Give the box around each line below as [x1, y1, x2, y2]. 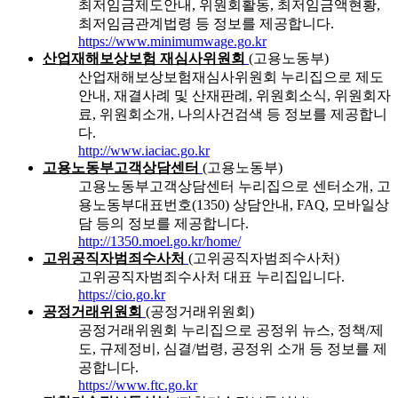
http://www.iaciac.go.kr [78, 143, 210, 159]
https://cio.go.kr [78, 287, 165, 303]
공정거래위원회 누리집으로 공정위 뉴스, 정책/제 [78, 322, 384, 338]
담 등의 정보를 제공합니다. [78, 216, 249, 232]
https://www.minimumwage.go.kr [78, 34, 267, 50]
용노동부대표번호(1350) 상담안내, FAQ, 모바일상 [78, 197, 389, 213]
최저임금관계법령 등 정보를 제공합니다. [78, 16, 334, 32]
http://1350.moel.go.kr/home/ [78, 234, 241, 250]
